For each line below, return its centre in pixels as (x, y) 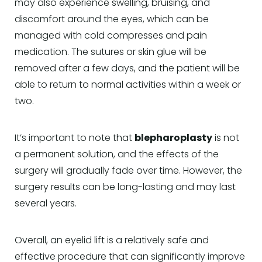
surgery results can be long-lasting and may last (125, 187)
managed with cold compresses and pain (111, 36)
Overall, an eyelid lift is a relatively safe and (112, 241)
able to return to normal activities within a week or (128, 85)
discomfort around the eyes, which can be (112, 20)
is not (226, 138)
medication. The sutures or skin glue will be (111, 52)
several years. (46, 204)
